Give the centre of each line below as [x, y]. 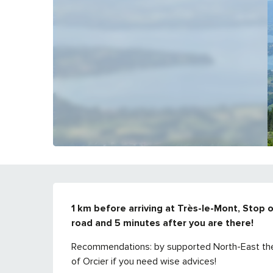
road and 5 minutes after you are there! [163, 223]
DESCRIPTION [144, 202]
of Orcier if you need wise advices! [144, 261]
